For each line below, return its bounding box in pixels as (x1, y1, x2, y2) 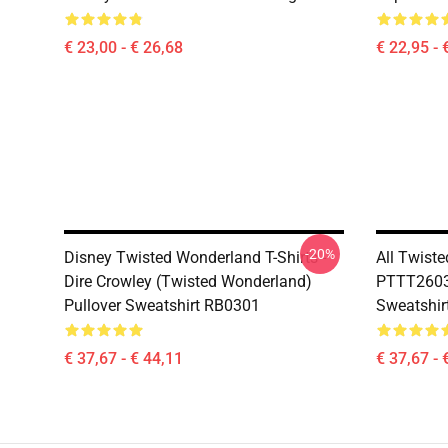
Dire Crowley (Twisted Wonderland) (64, 272, 312, 291)
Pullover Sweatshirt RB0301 (64, 296, 260, 315)
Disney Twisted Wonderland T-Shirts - (64, 248, 326, 267)
